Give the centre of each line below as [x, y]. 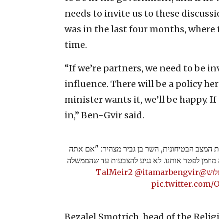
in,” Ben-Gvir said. [104, 115]
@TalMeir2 [203, 172]
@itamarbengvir [166, 172]
